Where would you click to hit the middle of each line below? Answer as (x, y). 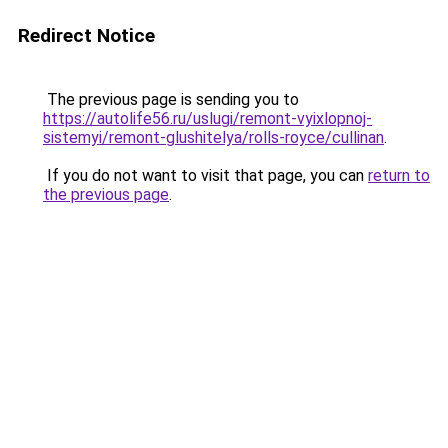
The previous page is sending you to (171, 99)
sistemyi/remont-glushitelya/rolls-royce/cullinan (213, 137)
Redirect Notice (86, 35)
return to (399, 175)
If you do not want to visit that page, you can (205, 175)
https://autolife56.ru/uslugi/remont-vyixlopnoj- (207, 118)
